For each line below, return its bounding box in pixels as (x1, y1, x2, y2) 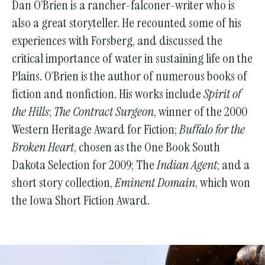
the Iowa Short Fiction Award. (12, 191, 150, 209)
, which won (195, 173, 250, 191)
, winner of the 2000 (154, 102, 247, 120)
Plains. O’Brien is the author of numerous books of (12, 67, 247, 85)
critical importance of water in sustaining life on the (12, 49, 253, 67)
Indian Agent (157, 156, 217, 173)
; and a (217, 156, 250, 173)
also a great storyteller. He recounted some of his (12, 14, 241, 31)
